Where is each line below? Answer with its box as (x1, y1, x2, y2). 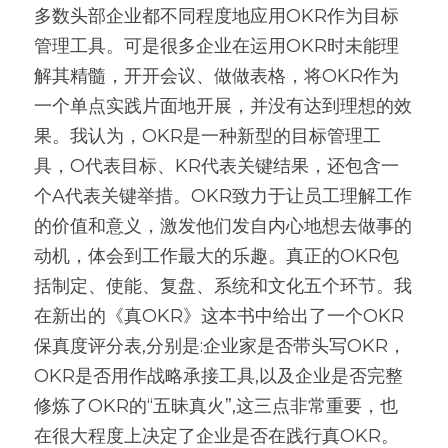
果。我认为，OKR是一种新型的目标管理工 (34, 125, 381, 147)
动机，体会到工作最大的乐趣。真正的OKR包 (34, 245, 399, 267)
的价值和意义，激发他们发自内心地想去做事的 (34, 215, 412, 237)
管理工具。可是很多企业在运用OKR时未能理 (34, 35, 399, 57)
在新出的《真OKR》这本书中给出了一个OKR (34, 305, 404, 327)
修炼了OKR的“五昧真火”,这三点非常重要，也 (34, 395, 398, 417)
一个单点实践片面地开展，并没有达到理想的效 (34, 95, 412, 117)
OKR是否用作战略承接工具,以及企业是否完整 (34, 365, 403, 387)
